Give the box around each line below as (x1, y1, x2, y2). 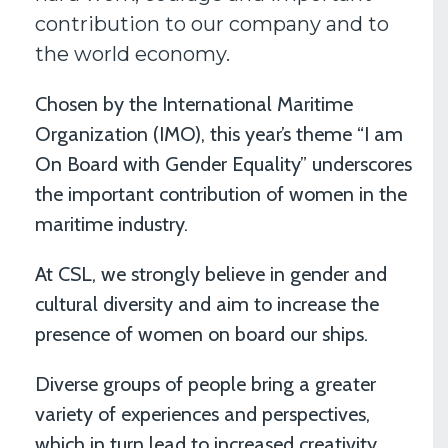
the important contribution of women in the (35, 182, 407, 206)
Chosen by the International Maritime (35, 92, 353, 116)
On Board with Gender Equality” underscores (35, 152, 412, 176)
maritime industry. (35, 212, 188, 236)
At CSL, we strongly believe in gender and (35, 262, 387, 286)
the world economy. (35, 42, 230, 66)
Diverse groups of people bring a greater (35, 372, 376, 396)
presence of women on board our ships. (35, 322, 373, 346)
